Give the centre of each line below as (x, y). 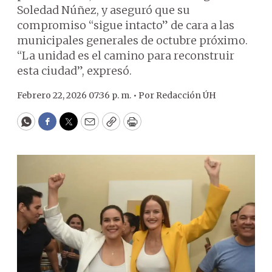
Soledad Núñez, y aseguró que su (104, 10)
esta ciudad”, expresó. (74, 71)
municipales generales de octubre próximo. (132, 40)
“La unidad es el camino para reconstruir (126, 56)
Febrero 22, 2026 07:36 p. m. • (78, 95)
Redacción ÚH (186, 95)
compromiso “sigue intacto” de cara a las (126, 25)
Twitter (88, 127)
